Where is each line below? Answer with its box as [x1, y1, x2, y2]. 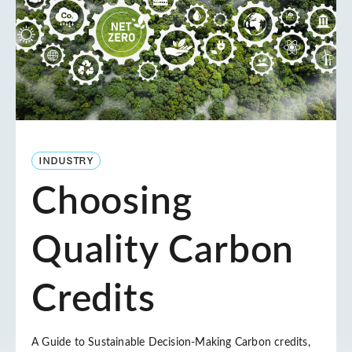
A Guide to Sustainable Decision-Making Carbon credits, [31, 337, 310, 349]
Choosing [31, 183, 192, 222]
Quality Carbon [31, 232, 295, 270]
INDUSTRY [38, 152, 94, 168]
